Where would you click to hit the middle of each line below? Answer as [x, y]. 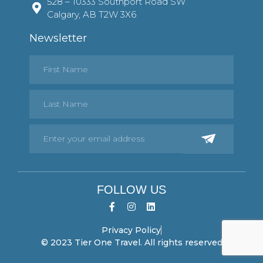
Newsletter [58, 38]
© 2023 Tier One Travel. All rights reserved [131, 242]
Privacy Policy [131, 230]
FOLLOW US [131, 189]
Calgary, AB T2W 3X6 [92, 15]
